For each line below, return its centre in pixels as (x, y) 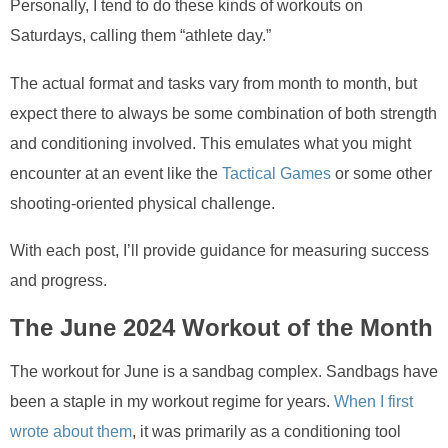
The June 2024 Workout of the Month (221, 327)
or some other (381, 173)
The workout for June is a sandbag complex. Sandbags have (224, 371)
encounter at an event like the (116, 173)
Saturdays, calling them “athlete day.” (140, 35)
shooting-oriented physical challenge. (142, 203)
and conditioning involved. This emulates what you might (210, 143)
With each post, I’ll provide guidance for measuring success (219, 251)
